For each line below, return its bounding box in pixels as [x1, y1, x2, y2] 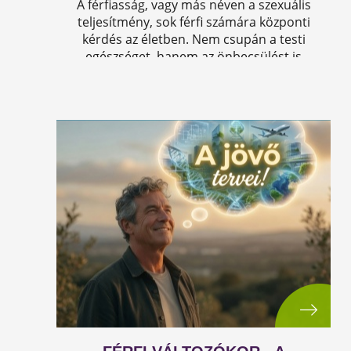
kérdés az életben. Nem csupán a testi [81, 31, 306, 48]
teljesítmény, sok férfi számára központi [77, 13, 310, 31]
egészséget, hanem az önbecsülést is [85, 48, 302, 65]
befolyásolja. [157, 65, 230, 82]
